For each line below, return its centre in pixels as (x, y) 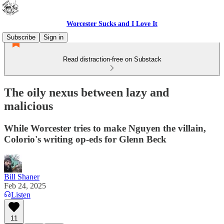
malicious (28, 106)
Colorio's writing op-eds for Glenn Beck (85, 139)
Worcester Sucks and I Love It (112, 24)
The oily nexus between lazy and (86, 92)
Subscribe (21, 37)
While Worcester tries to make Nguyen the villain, (105, 128)
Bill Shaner (22, 176)
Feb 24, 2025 (25, 185)
